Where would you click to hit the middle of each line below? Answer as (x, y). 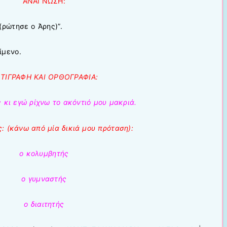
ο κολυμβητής (44, 153)
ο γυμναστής (44, 179)
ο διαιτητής (44, 204)
